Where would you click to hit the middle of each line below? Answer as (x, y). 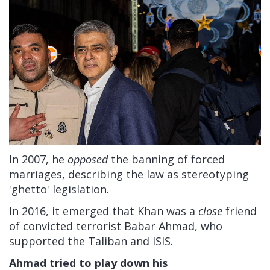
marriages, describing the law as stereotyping (129, 174)
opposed (88, 159)
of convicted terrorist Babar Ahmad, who (116, 226)
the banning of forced (168, 159)
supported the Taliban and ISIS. (91, 241)
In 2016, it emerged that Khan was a (102, 211)
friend (241, 211)
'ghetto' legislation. (59, 190)
